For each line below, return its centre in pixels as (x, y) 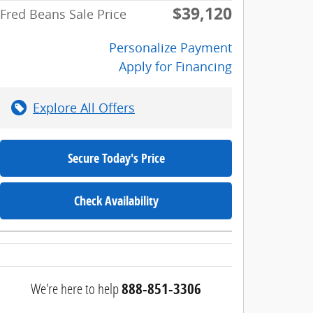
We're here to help (75, 288)
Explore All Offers (84, 107)
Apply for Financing (175, 66)
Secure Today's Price (116, 158)
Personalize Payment (170, 47)
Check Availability (116, 201)
